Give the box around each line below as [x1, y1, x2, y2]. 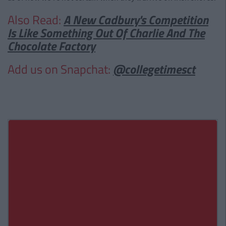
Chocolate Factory [8, 37, 95, 55]
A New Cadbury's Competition [64, 11, 208, 29]
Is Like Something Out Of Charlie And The [8, 24, 205, 42]
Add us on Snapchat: [8, 60, 113, 78]
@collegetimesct [113, 60, 195, 78]
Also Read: [8, 11, 64, 29]
